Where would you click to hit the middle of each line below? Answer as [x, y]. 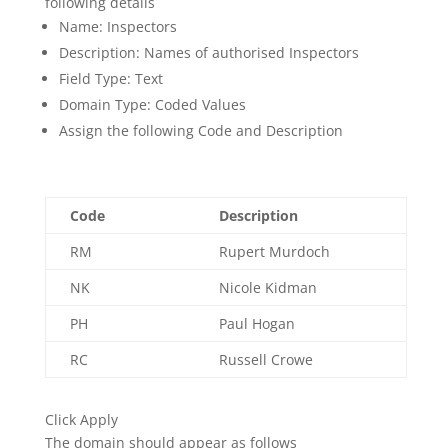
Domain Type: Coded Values [152, 105]
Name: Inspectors [117, 27]
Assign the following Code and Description [200, 131]
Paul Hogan [256, 324]
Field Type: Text [110, 79]
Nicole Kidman [267, 288]
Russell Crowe [265, 360]
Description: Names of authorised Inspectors [208, 53]
